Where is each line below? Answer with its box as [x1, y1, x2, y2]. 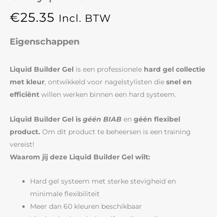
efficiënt [10, 90, 39, 99]
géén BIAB [83, 114, 122, 124]
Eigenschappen [10, 36, 79, 47]
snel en [166, 77, 192, 87]
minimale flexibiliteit [30, 189, 100, 199]
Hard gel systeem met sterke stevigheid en [30, 177, 176, 186]
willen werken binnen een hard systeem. [39, 90, 176, 99]
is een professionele [74, 65, 144, 74]
